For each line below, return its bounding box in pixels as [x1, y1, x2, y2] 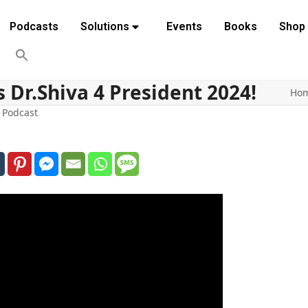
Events [166, 20, 202, 33]
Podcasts [9, 20, 58, 33]
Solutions [80, 20, 129, 33]
